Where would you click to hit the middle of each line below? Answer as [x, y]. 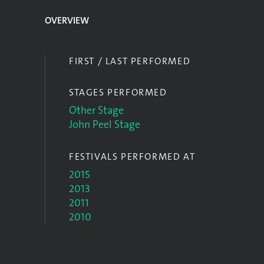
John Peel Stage [105, 124]
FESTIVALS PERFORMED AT [132, 156]
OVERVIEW [67, 20]
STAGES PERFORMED [118, 92]
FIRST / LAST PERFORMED [130, 61]
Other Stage [96, 110]
